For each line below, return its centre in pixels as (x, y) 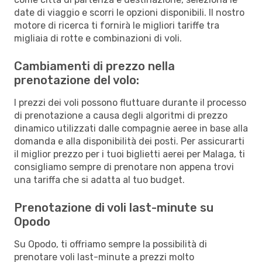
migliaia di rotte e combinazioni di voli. (98, 38)
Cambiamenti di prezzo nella (94, 66)
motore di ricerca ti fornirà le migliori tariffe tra (117, 25)
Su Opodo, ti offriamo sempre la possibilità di (111, 244)
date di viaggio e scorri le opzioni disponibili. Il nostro (129, 12)
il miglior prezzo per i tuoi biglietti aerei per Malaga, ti (130, 154)
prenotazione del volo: (77, 80)
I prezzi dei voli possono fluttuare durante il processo (130, 102)
